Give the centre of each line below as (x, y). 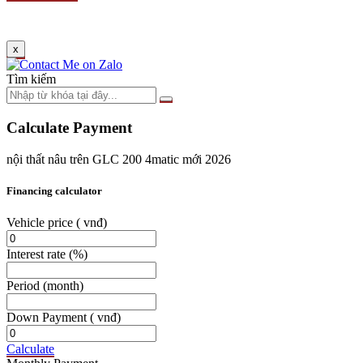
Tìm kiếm (31, 79)
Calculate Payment (69, 128)
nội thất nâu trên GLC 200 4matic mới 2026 (119, 159)
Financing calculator (54, 190)
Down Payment (48, 318)
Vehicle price (41, 223)
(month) (63, 286)
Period (25, 286)
